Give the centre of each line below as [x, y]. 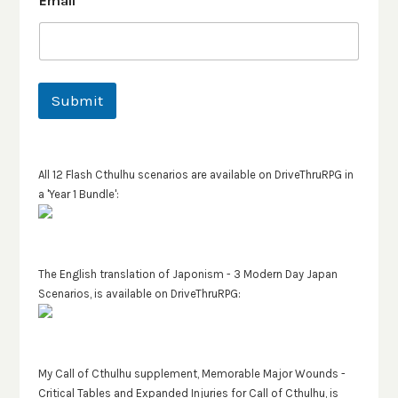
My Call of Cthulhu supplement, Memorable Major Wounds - [191, 373]
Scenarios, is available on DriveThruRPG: [139, 293]
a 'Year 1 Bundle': [78, 194]
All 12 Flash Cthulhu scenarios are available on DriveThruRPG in [195, 174]
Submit [77, 100]
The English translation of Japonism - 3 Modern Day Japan [187, 274]
